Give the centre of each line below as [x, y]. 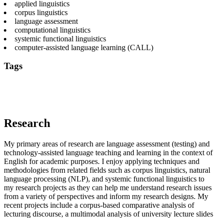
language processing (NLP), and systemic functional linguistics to [104, 179]
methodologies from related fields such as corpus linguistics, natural [107, 170]
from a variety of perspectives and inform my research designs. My [106, 196]
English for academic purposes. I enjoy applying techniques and [102, 161]
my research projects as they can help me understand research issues [108, 187]
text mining [89, 102]
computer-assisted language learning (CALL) [84, 47]
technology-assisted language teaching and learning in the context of [108, 152]
